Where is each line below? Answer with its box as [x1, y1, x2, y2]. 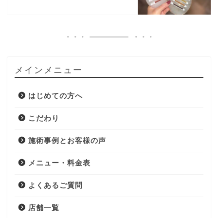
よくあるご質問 [28, 181, 83, 190]
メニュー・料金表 [28, 159, 91, 167]
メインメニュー [15, 64, 83, 75]
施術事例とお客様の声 [28, 136, 106, 145]
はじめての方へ [28, 91, 83, 100]
